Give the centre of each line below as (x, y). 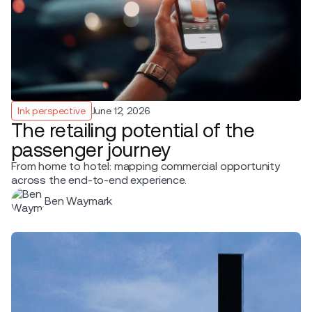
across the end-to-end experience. (99, 180)
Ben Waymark (79, 201)
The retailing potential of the (133, 130)
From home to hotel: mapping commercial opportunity (146, 166)
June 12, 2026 (121, 110)
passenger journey (91, 149)
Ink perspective (52, 110)
